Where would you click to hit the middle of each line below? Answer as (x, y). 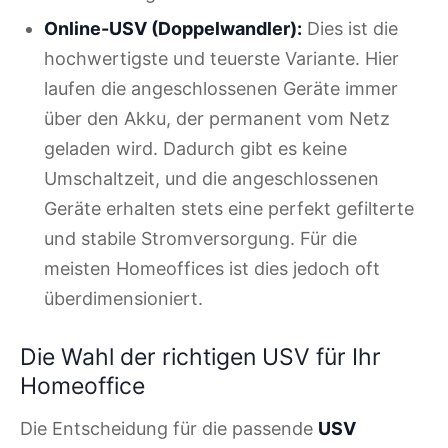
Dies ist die (350, 28)
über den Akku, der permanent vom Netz (217, 118)
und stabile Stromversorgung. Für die (200, 238)
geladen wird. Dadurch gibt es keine (195, 148)
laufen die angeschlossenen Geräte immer (221, 88)
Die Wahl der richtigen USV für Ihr (200, 356)
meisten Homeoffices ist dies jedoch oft (212, 268)
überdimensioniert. (123, 298)
